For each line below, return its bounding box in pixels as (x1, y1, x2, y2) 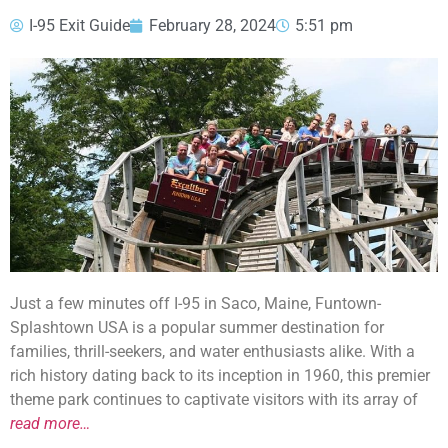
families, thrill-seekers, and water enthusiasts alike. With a (10, 342, 415, 361)
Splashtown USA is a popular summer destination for (10, 318, 384, 337)
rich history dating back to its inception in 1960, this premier (10, 366, 430, 385)
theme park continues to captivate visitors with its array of (10, 390, 418, 409)
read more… (10, 414, 90, 433)
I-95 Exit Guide (29, 16, 130, 35)
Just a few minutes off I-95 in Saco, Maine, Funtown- (10, 294, 381, 313)
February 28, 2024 (149, 16, 276, 35)
